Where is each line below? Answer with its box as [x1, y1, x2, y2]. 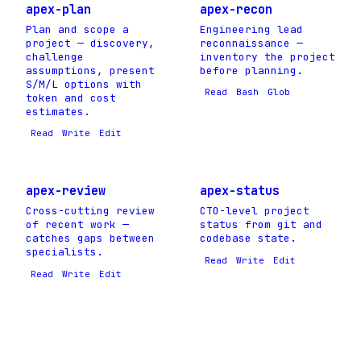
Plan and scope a [26, 22, 129, 36]
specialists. [26, 244, 103, 259]
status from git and [200, 217, 322, 231]
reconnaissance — [200, 35, 303, 50]
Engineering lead [200, 22, 303, 36]
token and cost [26, 90, 116, 105]
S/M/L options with [26, 77, 142, 91]
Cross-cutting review [26, 203, 155, 218]
